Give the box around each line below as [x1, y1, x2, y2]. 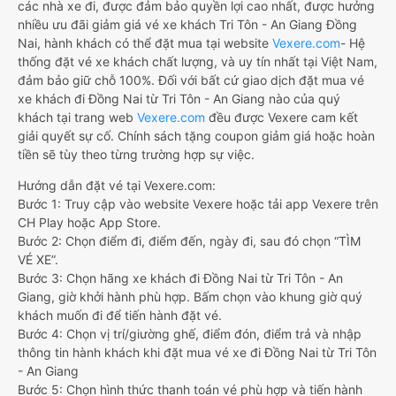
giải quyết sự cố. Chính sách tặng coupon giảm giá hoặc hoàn [18, 128, 375, 144]
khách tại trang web [18, 110, 137, 126]
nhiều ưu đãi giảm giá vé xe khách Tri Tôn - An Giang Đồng [18, 17, 357, 33]
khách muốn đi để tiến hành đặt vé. [18, 308, 222, 324]
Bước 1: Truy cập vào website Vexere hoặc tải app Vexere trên [18, 196, 378, 212]
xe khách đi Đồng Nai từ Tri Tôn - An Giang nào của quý [18, 91, 340, 107]
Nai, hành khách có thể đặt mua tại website [18, 35, 272, 51]
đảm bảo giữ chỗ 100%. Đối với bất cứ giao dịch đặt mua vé [18, 72, 364, 88]
